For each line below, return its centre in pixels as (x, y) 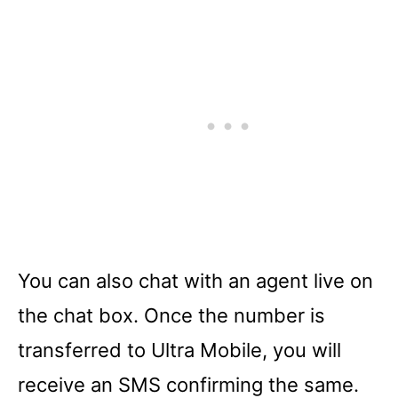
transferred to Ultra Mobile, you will (179, 350)
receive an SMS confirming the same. (188, 384)
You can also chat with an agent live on (195, 280)
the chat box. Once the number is (171, 315)
